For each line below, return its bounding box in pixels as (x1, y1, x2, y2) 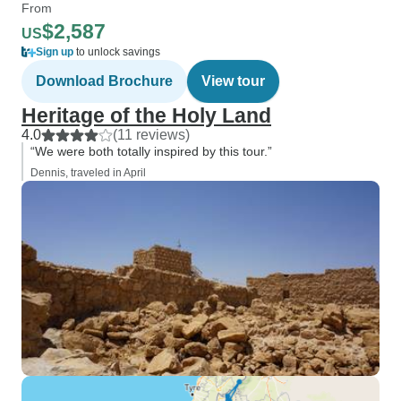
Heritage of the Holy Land (21, 104, 271, 127)
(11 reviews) (113, 127, 190, 142)
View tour (201, 73, 265, 89)
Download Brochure (36, 73, 173, 89)
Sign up (36, 46, 73, 58)
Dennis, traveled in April (30, 166, 146, 179)
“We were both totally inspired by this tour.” (30, 144, 272, 158)
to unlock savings (73, 46, 160, 58)
